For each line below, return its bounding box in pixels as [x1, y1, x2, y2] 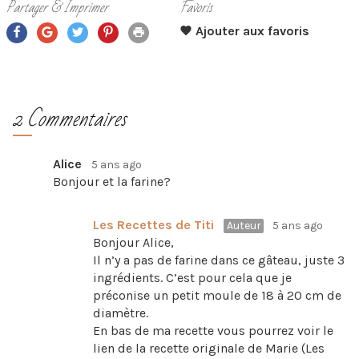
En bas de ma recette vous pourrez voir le [93, 323, 333, 338]
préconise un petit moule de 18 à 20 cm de [93, 288, 341, 303]
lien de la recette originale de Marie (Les [93, 341, 325, 356]
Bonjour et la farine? [53, 174, 171, 189]
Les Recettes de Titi [93, 217, 214, 232]
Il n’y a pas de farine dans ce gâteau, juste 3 [93, 252, 345, 268]
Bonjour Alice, [93, 235, 174, 250]
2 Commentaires [13, 100, 126, 139]
